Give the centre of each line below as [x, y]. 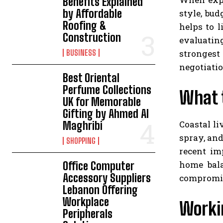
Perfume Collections [107, 90]
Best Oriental [91, 78]
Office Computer [99, 166]
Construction [92, 38]
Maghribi [83, 126]
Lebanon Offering [101, 190]
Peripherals [88, 214]
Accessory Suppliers [107, 178]
